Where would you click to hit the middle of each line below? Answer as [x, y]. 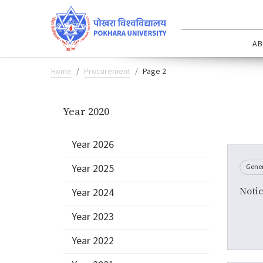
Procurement [107, 71]
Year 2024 [93, 193]
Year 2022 [93, 241]
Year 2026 [93, 144]
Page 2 [154, 71]
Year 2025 [93, 168]
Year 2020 [86, 111]
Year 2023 [93, 217]
